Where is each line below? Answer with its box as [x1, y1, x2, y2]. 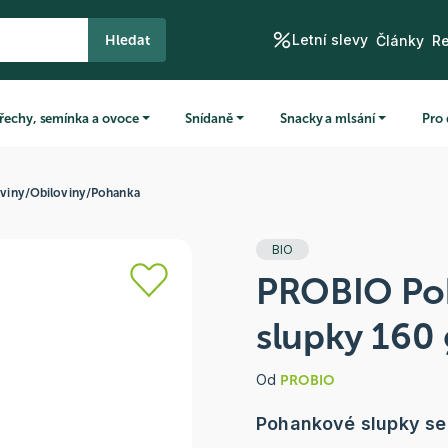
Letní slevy [291, 31, 368, 49]
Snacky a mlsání [279, 110, 375, 126]
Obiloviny [29, 186, 86, 200]
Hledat [105, 31, 150, 49]
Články [375, 31, 424, 49]
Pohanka [90, 186, 140, 200]
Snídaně [185, 110, 234, 126]
